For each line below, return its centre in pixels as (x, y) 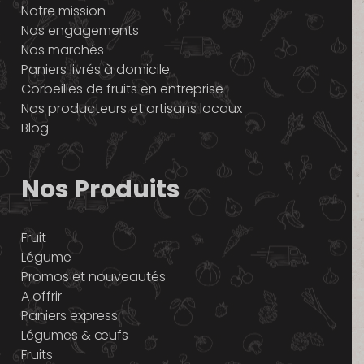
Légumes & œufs (74, 336)
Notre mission (63, 11)
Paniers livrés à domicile (95, 70)
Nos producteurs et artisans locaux (131, 109)
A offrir (41, 297)
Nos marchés (62, 50)
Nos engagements (80, 31)
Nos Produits (100, 190)
